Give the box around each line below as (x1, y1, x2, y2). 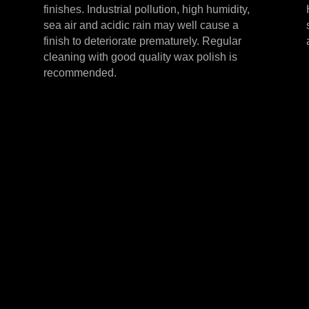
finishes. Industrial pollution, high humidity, (43, 3, 250, 16)
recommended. (43, 67, 117, 79)
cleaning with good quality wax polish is (43, 51, 238, 63)
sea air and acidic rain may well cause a (43, 19, 239, 32)
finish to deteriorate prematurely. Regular (43, 35, 242, 48)
